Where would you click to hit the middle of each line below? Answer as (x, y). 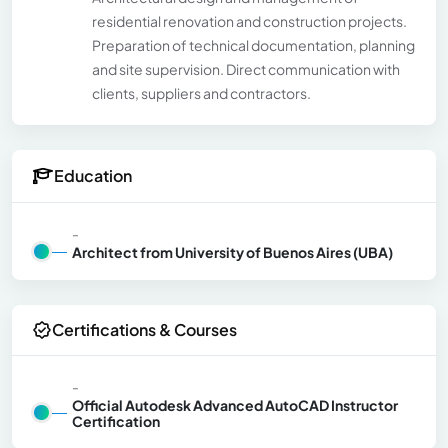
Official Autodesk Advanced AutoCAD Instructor (235, 404)
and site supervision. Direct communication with (246, 68)
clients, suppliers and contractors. (201, 92)
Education (93, 176)
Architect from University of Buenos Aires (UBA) (232, 251)
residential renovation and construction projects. (249, 20)
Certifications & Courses (144, 330)
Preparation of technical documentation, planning (253, 44)
